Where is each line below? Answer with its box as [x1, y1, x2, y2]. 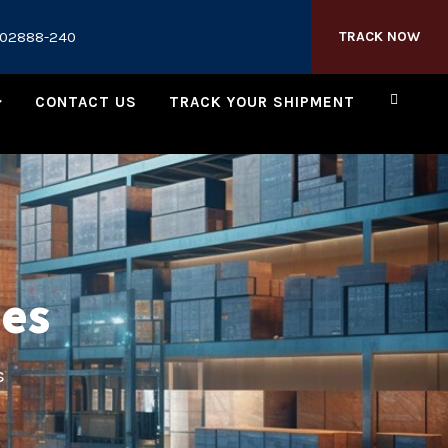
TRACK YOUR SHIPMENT [169, 93, 355, 111]
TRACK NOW [339, 28, 420, 45]
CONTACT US [35, 93, 137, 111]
